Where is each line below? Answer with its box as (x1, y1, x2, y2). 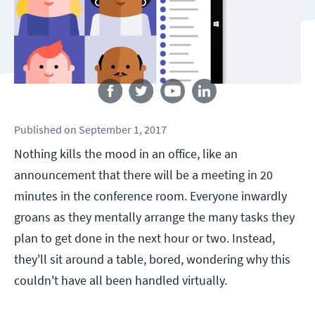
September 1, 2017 (79, 122, 167, 137)
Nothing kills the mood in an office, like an (14, 146, 238, 162)
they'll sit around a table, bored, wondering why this (14, 251, 290, 268)
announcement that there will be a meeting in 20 (14, 167, 273, 184)
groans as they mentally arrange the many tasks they (14, 209, 295, 226)
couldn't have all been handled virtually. (14, 272, 227, 289)
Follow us (137, 64, 178, 77)
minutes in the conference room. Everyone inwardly (14, 188, 287, 205)
